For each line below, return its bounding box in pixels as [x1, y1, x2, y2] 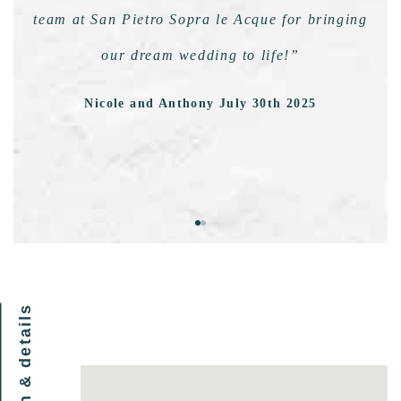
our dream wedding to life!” [101, 47, 300, 64]
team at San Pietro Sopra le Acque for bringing [33, 11, 368, 29]
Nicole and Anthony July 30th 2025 [84, 97, 317, 111]
